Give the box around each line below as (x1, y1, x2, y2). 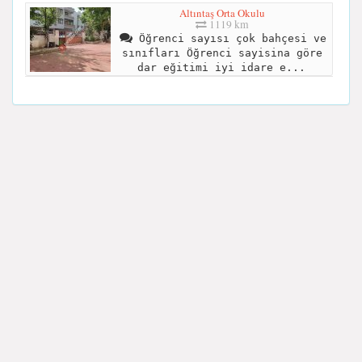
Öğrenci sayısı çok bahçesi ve (132, 32, 326, 44)
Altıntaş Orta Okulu (179, 6, 265, 20)
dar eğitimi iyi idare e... (137, 61, 305, 74)
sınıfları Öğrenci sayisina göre (121, 47, 322, 59)
